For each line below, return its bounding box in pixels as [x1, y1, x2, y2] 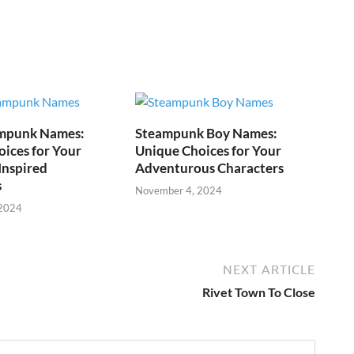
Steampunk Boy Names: [135, 124, 278, 141]
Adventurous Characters [135, 159, 284, 176]
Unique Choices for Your [135, 141, 282, 159]
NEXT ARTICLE [223, 262, 315, 277]
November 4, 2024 [135, 184, 223, 198]
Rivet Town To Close [202, 284, 315, 300]
